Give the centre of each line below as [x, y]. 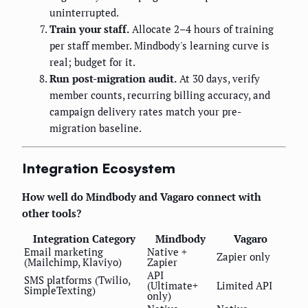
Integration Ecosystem [99, 168]
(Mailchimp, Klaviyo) [73, 262]
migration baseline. [96, 128]
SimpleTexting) [60, 290]
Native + [167, 252]
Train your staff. [89, 29]
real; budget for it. [92, 62]
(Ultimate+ [173, 286]
